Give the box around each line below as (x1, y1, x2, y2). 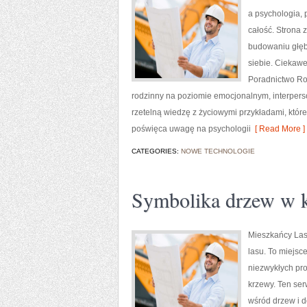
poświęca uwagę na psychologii (132, 124, 251, 134)
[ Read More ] (251, 124, 305, 134)
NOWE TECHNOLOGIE (181, 147, 255, 155)
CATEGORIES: (132, 147, 181, 155)
